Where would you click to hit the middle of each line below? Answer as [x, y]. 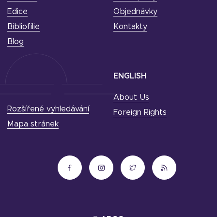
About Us [131, 97]
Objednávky [135, 12]
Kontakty [130, 27]
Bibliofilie [23, 27]
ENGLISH [130, 76]
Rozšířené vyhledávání [48, 109]
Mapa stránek [33, 124]
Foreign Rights [140, 112]
